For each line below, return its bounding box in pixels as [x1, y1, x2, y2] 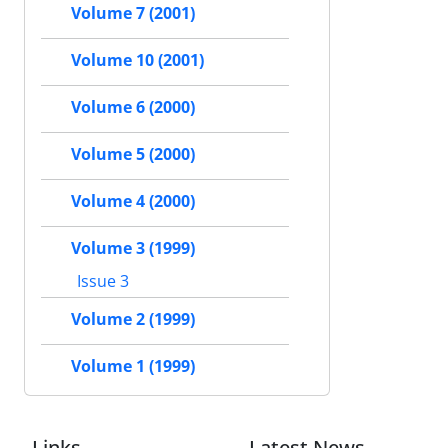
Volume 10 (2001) [71, 49, 204, 72]
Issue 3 [73, 270, 129, 293]
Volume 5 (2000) [71, 143, 195, 166]
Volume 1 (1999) [71, 355, 195, 378]
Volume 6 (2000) [71, 96, 195, 119]
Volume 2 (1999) [71, 308, 195, 331]
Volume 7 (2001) [71, 2, 195, 25]
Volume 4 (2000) [71, 190, 195, 213]
